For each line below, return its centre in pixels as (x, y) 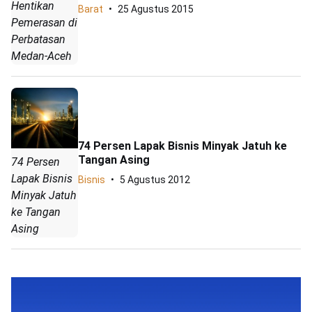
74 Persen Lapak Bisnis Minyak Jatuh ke (182, 146)
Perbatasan (38, 39)
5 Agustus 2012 (155, 179)
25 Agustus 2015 (156, 9)
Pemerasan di (44, 22)
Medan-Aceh (41, 56)
